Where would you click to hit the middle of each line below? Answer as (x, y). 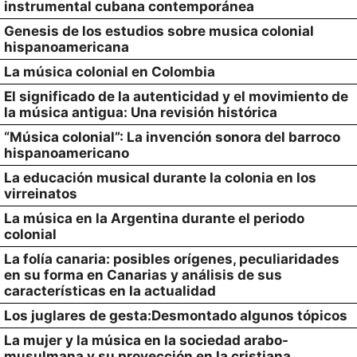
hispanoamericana (67, 47)
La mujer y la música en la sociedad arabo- (146, 340)
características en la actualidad (110, 291)
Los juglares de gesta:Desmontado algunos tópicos (176, 316)
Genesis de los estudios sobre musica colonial (159, 31)
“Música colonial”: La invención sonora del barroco (172, 137)
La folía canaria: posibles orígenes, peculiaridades (172, 259)
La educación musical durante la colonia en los (160, 178)
